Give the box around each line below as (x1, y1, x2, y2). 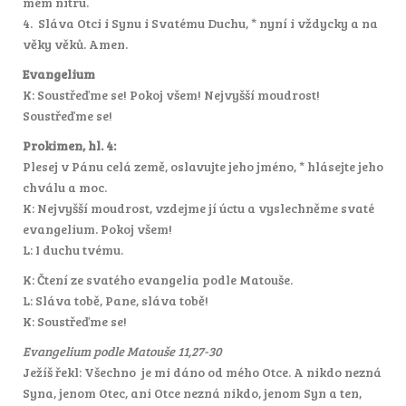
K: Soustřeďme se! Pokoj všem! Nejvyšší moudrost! (23, 85, 320, 103)
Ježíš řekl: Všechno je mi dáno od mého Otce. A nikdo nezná (23, 362, 382, 381)
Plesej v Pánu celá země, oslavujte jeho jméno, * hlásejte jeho (23, 157, 383, 175)
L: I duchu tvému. (23, 240, 123, 258)
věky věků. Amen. (23, 34, 128, 53)
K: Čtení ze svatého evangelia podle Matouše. (23, 270, 293, 288)
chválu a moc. (23, 178, 107, 196)
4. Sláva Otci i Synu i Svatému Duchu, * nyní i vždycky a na (23, 14, 378, 32)
